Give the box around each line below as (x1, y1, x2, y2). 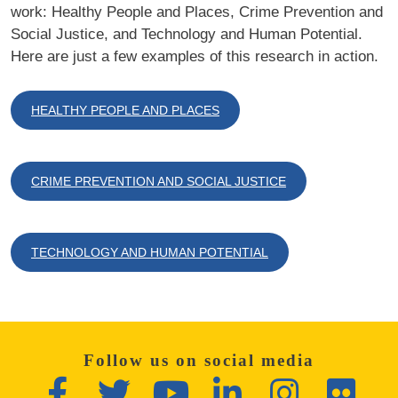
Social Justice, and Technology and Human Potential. (11, 25, 362, 44)
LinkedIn (241, 376, 295, 392)
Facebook (66, 376, 130, 392)
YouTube (187, 376, 245, 392)
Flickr (354, 376, 389, 392)
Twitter (129, 376, 171, 392)
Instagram (298, 376, 360, 392)
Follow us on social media (84, 351, 314, 370)
